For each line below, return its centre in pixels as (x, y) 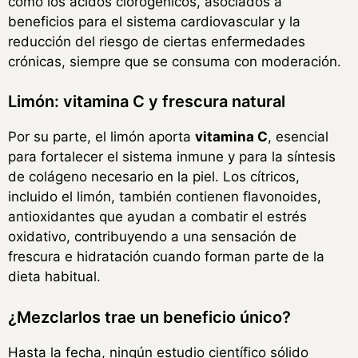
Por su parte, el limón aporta (101, 137)
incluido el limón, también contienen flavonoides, (165, 197)
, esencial (298, 137)
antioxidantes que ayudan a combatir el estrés (157, 217)
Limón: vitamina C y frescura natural (147, 102)
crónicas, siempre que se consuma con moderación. (175, 61)
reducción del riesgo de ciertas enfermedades (157, 41)
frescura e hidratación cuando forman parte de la (166, 257)
